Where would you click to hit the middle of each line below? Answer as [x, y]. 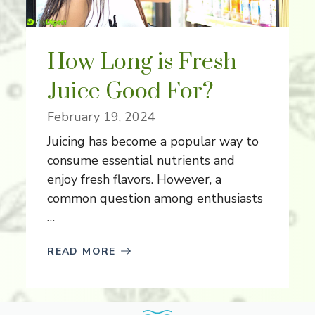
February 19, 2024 [102, 116]
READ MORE [82, 251]
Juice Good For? [131, 91]
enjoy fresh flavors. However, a [135, 179]
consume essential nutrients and [141, 160]
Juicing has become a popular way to [153, 141]
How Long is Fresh [142, 62]
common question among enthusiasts [155, 198]
